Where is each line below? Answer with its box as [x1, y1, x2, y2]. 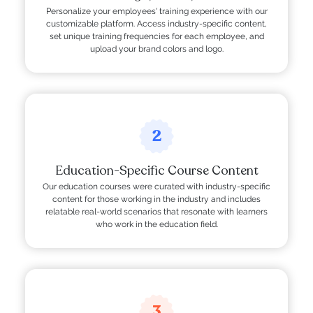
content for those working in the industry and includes [52, 194, 261, 205]
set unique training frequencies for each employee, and [49, 31, 264, 42]
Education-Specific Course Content [54, 162, 259, 180]
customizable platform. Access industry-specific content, [46, 19, 267, 29]
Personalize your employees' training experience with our [45, 6, 268, 17]
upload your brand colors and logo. [89, 44, 224, 54]
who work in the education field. [95, 219, 218, 230]
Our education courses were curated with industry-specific [43, 182, 270, 192]
